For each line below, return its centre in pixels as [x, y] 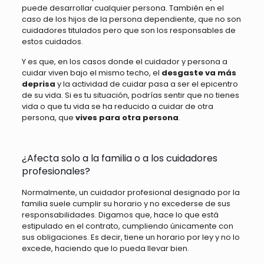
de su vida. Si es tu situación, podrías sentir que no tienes [130, 95]
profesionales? [56, 171]
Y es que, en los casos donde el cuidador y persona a [124, 61]
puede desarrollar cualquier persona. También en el [123, 8]
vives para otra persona [127, 117]
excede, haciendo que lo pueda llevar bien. [105, 248]
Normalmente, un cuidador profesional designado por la [131, 192]
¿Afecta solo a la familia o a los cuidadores [119, 158]
